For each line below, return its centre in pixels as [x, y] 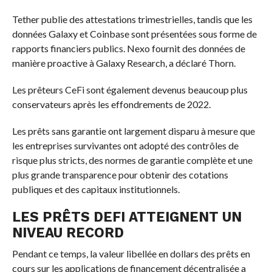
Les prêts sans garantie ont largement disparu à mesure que [133, 131]
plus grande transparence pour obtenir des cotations [120, 175]
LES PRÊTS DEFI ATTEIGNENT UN [127, 217]
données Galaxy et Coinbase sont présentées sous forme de [134, 34]
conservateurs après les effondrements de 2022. [111, 104]
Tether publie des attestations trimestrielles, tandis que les [132, 19]
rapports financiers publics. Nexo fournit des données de [128, 49]
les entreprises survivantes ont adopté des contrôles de [125, 146]
